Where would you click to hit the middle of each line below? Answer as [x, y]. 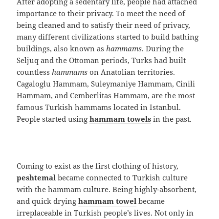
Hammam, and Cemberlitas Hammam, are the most [106, 95]
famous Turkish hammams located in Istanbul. [99, 107]
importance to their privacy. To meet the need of [101, 13]
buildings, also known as [62, 48]
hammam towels [120, 119]
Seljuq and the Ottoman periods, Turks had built [101, 60]
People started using [53, 119]
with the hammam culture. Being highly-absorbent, [107, 189]
